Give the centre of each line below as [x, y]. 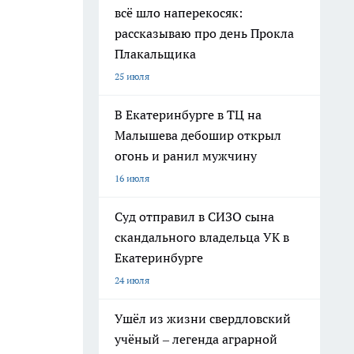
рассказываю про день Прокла [204, 33]
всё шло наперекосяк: [179, 13]
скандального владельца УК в [202, 237]
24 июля [132, 280]
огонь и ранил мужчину [187, 156]
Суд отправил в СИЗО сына [194, 217]
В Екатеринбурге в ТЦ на [188, 115]
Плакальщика [155, 54]
